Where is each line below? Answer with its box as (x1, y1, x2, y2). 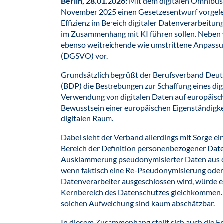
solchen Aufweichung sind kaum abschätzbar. (61, 198, 216, 208)
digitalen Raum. (61, 113, 115, 123)
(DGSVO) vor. (61, 51, 108, 60)
